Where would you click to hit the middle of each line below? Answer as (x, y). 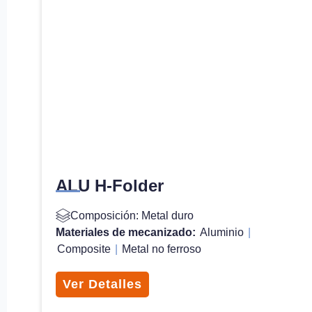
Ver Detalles (102, 284)
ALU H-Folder (110, 185)
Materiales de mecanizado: (127, 232)
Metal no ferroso (162, 249)
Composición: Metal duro (132, 215)
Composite (84, 249)
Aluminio (222, 232)
